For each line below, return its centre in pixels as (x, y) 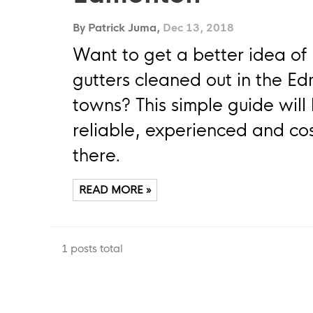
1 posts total (92, 248)
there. (97, 156)
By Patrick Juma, (118, 28)
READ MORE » (115, 190)
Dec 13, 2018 (198, 28)
